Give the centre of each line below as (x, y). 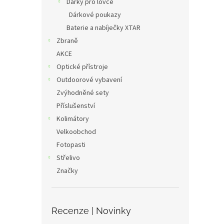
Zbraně (67, 41)
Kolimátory (73, 119)
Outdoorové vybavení (89, 80)
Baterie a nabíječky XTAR (103, 28)
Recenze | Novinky (91, 211)
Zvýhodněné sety (83, 93)
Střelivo (68, 158)
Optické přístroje (82, 67)
